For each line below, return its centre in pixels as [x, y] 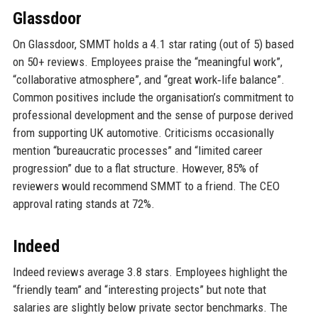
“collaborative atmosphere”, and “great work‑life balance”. [148, 80]
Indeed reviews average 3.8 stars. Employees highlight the [150, 272]
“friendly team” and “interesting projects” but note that [139, 290]
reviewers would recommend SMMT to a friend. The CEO [146, 186]
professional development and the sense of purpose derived [153, 115]
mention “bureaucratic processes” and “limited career [137, 151]
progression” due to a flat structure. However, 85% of [136, 169]
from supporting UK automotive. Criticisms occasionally [143, 133]
